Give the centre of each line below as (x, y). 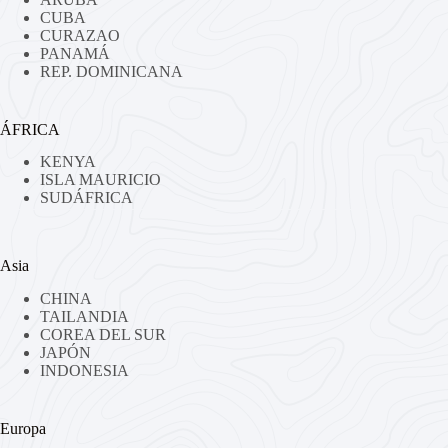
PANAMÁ (75, 53)
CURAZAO (80, 35)
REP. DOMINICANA (111, 71)
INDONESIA (84, 371)
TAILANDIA (84, 317)
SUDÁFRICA (86, 198)
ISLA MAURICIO (100, 180)
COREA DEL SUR (103, 335)
